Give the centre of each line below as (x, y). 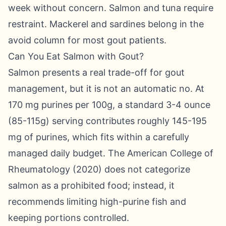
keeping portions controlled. (69, 218)
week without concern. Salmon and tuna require (111, 8)
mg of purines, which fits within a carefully (99, 137)
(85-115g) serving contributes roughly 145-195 (107, 121)
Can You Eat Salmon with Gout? (76, 56)
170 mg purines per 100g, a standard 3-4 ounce (109, 105)
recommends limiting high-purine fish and (97, 202)
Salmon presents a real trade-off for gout (96, 72)
